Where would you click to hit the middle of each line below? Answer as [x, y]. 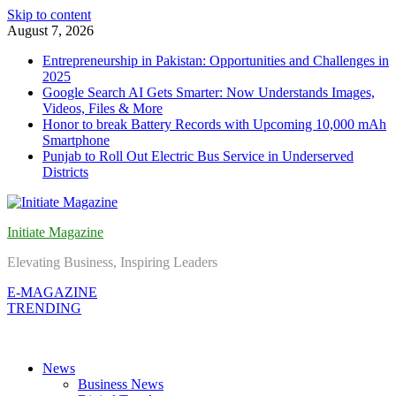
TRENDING [44, 308]
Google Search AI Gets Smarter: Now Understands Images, [209, 92]
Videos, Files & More [103, 108]
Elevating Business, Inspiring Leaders [112, 262]
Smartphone [76, 140]
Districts [65, 172]
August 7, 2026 [50, 30]
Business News [121, 384]
